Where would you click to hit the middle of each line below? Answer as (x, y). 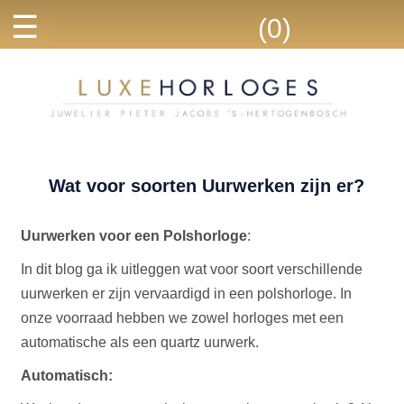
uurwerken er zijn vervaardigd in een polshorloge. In (187, 294)
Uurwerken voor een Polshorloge (134, 236)
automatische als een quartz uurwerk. (142, 342)
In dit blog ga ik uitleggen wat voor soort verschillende (192, 269)
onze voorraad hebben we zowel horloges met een (183, 318)
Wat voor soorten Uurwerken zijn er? (206, 186)
